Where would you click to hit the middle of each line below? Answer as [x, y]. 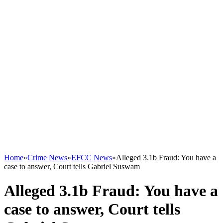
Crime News [47, 158]
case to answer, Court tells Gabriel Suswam [72, 167]
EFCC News [92, 158]
